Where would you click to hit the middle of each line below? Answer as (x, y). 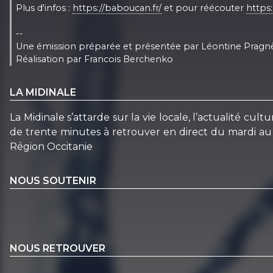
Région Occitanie (51, 146)
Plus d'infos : (44, 8)
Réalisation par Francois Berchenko (95, 59)
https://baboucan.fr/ (117, 8)
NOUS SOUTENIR (53, 180)
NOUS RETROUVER (58, 249)
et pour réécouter (204, 8)
